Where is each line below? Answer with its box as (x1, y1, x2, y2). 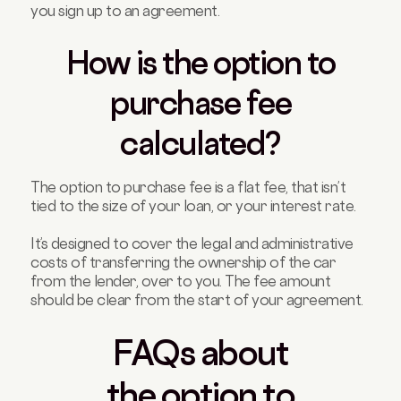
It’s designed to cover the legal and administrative (30, 235, 354, 253)
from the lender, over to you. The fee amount (30, 272, 331, 291)
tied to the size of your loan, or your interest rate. (30, 197, 360, 216)
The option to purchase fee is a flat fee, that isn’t (30, 178, 346, 197)
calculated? (120, 124, 281, 163)
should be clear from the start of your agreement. (30, 291, 363, 310)
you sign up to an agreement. (30, 2, 220, 21)
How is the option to (65, 44, 336, 82)
